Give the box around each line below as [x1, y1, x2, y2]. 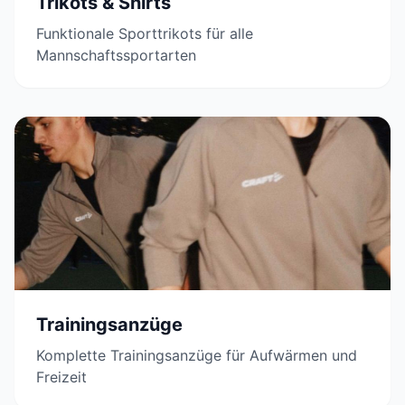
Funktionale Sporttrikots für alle [36, 24, 253, 42]
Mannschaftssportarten [36, 45, 196, 64]
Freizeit [36, 367, 87, 386]
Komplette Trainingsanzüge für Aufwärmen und [36, 345, 357, 364]
